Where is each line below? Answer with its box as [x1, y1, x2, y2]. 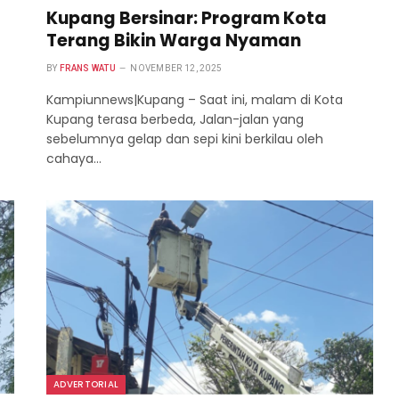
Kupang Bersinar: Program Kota [46, 5, 327, 30]
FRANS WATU [59, 62, 116, 73]
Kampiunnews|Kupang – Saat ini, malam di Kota [46, 90, 343, 109]
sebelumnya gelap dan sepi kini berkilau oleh [46, 129, 323, 148]
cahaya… [46, 149, 102, 167]
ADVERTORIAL [53, 378, 119, 392]
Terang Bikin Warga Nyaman [46, 28, 301, 53]
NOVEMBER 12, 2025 [130, 62, 223, 73]
